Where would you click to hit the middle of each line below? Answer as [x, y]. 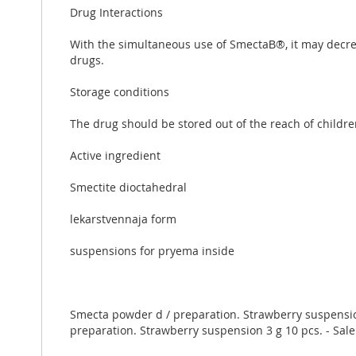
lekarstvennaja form [123, 219]
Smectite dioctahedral [128, 187]
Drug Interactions [116, 12]
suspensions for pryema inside [152, 250]
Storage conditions [120, 91]
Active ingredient [115, 155]
